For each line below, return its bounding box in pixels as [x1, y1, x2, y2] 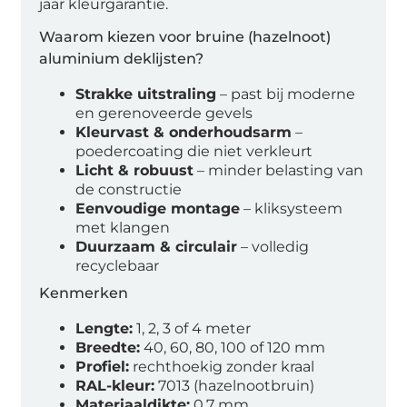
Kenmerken [39, 283, 129, 302]
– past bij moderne [216, 84, 356, 103]
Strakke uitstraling [75, 84, 217, 103]
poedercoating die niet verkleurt [75, 142, 313, 160]
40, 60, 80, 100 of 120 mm [140, 338, 326, 356]
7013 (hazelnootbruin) [154, 376, 315, 394]
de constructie [75, 180, 183, 198]
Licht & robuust [75, 161, 194, 179]
